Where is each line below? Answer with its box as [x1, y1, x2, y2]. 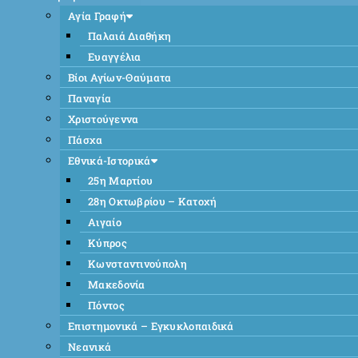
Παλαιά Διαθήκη [88, 28, 172, 43]
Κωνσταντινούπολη [88, 256, 187, 271]
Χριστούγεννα [68, 111, 139, 126]
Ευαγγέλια [88, 49, 141, 64]
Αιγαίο [88, 214, 121, 229]
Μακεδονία [88, 276, 145, 292]
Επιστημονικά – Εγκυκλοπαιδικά [68, 318, 234, 333]
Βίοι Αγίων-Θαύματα [68, 70, 172, 85]
